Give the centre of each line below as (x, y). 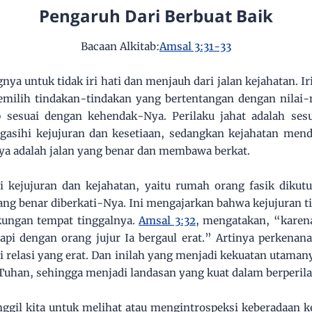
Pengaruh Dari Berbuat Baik (156, 16)
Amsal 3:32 (167, 221)
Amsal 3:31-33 (195, 47)
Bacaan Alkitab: (120, 47)
